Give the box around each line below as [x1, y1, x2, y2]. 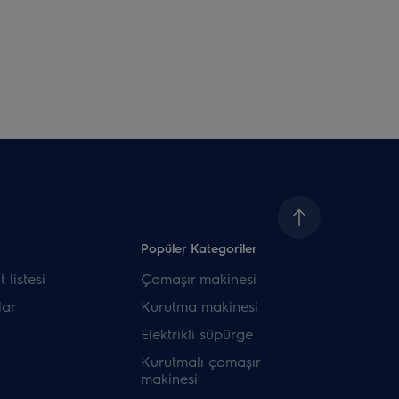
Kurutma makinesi [141, 297, 259, 316]
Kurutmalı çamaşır [141, 352, 261, 371]
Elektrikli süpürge [141, 324, 254, 344]
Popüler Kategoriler [141, 240, 258, 256]
